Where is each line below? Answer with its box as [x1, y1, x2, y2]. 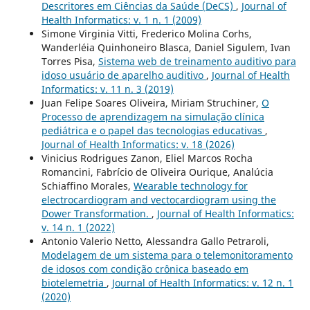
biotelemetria [41, 276, 107, 290]
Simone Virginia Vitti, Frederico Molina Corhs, [41, 27, 252, 41]
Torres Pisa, [41, 55, 98, 69]
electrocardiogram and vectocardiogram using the [41, 193, 276, 207]
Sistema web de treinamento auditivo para [98, 55, 296, 69]
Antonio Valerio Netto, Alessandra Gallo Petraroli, [41, 235, 269, 248]
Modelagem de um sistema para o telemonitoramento [41, 248, 293, 262]
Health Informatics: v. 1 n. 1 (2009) [41, 13, 201, 27]
